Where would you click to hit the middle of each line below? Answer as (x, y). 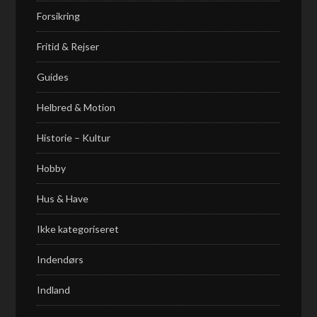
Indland (54, 290)
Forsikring (59, 16)
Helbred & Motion (76, 107)
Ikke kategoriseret (78, 229)
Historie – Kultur (74, 138)
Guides (53, 77)
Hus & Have (63, 198)
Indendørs (60, 259)
